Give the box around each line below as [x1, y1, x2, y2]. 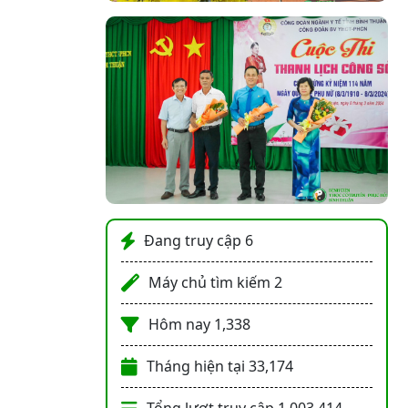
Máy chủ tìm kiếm [148, 272, 270, 293]
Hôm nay [148, 314, 210, 335]
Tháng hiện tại [147, 356, 245, 377]
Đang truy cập [144, 230, 241, 251]
